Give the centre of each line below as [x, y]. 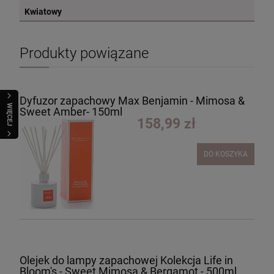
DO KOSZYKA [226, 154]
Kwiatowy [43, 12]
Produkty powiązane [84, 54]
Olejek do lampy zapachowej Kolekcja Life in [126, 261]
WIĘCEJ [9, 114]
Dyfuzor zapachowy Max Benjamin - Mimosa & [132, 101]
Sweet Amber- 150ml [71, 112]
